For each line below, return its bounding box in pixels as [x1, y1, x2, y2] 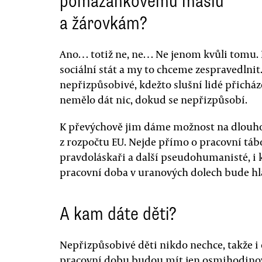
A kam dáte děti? [60, 202, 177, 225]
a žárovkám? [60, 11, 147, 35]
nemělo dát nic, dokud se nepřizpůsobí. [60, 92, 247, 106]
